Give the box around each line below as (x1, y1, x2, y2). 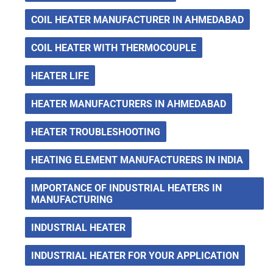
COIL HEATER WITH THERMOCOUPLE (31, 42, 197, 54)
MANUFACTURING (31, 194, 113, 205)
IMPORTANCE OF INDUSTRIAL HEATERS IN (31, 182, 222, 194)
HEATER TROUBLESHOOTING (31, 126, 161, 138)
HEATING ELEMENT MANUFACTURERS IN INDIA (31, 154, 244, 166)
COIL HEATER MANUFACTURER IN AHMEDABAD (31, 14, 244, 26)
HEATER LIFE (31, 70, 90, 82)
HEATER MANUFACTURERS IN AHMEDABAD (31, 98, 227, 110)
